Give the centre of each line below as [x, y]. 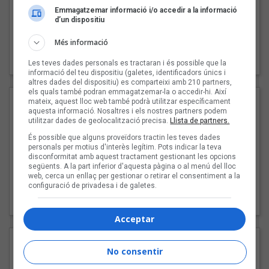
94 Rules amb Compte [134, 59]
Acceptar [134, 219]
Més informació [82, 42]
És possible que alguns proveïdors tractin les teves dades [125, 137]
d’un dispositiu [80, 20]
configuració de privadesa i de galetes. [93, 185]
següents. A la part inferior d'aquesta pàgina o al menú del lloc [132, 166]
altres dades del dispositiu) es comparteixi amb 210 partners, [130, 82]
